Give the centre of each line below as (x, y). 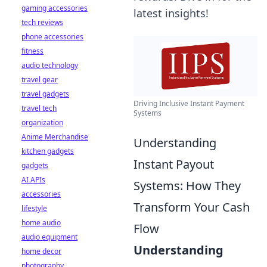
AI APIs (33, 180)
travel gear (40, 80)
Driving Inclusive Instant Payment (189, 103)
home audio (41, 223)
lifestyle (34, 208)
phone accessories (52, 37)
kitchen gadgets (48, 151)
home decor (41, 251)
